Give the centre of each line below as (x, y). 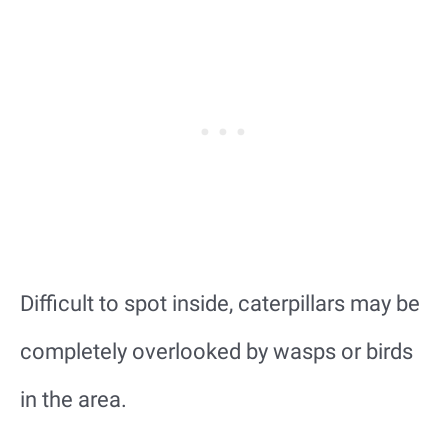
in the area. (73, 399)
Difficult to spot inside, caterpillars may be (220, 303)
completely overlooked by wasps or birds (216, 351)
